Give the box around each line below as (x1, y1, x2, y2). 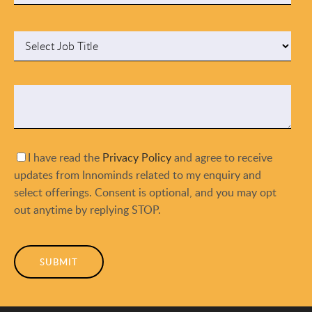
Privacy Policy (102, 150, 171, 165)
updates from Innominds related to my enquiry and (14, 167, 261, 182)
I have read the (28, 150, 102, 165)
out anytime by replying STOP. (14, 202, 161, 217)
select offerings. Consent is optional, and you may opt (14, 185, 276, 200)
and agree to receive (171, 150, 272, 165)
